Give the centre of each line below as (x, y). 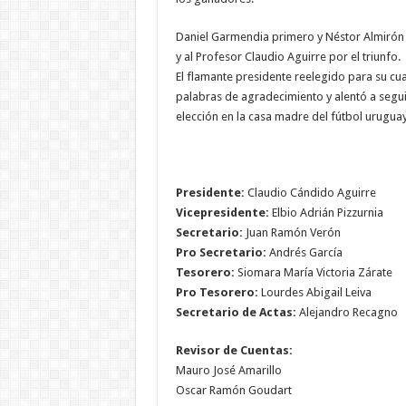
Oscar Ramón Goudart (233, 390)
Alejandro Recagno (347, 312)
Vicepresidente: (222, 212)
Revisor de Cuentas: (234, 350)
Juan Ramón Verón (291, 232)
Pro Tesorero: (217, 292)
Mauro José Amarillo (228, 370)
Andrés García (304, 252)
